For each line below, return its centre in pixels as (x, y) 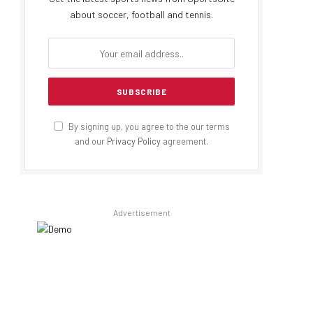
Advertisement (141, 212)
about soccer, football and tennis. (141, 14)
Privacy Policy (134, 141)
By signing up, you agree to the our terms (148, 126)
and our (91, 141)
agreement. (184, 141)
